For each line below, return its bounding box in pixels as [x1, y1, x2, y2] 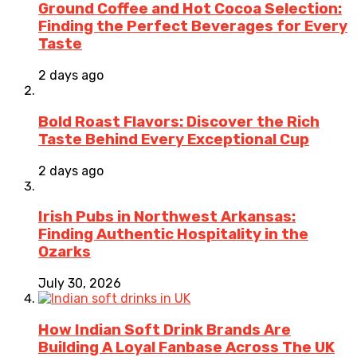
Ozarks [38, 243, 91, 261]
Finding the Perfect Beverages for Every [38, 18, 347, 36]
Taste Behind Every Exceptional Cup [38, 130, 309, 148]
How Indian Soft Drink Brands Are [38, 320, 291, 339]
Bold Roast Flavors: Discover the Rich [38, 112, 320, 131]
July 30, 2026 [38, 276, 121, 292]
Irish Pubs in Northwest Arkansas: [38, 208, 296, 226]
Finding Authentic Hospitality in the [38, 226, 308, 244]
